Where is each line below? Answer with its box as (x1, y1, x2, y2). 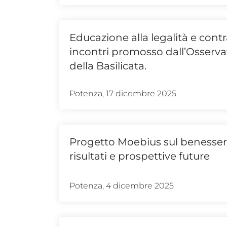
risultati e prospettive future (69, 149, 210, 162)
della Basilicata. (69, 59, 146, 72)
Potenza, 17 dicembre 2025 (69, 88, 176, 98)
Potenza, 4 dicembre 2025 (69, 180, 174, 191)
